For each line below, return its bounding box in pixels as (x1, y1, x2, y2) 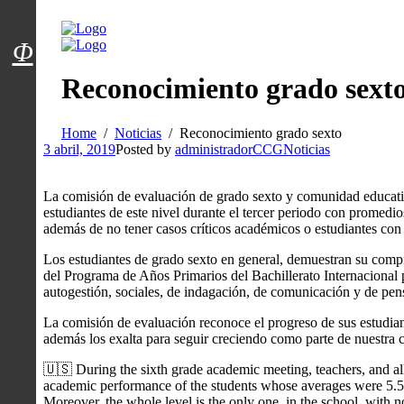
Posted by (115, 141, 175, 157)
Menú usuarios (21, 21, 166, 45)
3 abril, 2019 (43, 141, 115, 157)
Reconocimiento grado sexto (179, 124, 342, 141)
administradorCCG (175, 141, 283, 157)
